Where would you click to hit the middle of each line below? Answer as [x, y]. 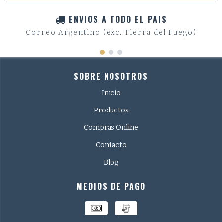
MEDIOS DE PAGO [111, 186]
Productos [111, 110]
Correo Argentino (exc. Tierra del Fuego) [111, 32]
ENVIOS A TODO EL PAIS [118, 20]
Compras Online [111, 127]
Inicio [111, 93]
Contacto [111, 145]
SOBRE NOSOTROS [111, 76]
